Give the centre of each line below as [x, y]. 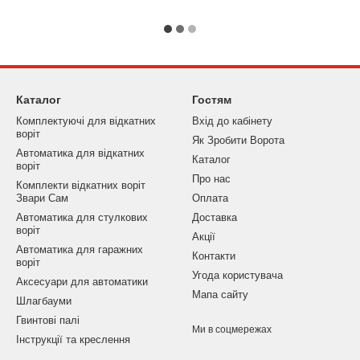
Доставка [215, 218]
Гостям [212, 100]
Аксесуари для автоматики [82, 282]
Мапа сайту [220, 295]
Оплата [210, 198]
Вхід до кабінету [232, 121]
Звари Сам [42, 198]
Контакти [214, 256]
